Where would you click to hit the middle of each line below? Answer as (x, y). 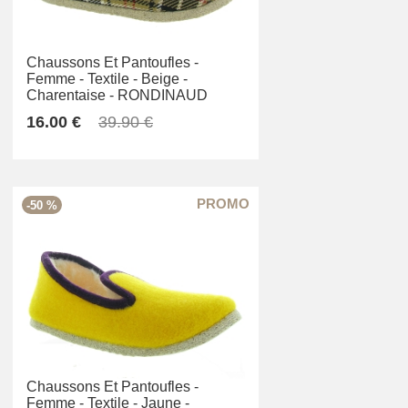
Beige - (164, 79)
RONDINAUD (163, 96)
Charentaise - (70, 96)
